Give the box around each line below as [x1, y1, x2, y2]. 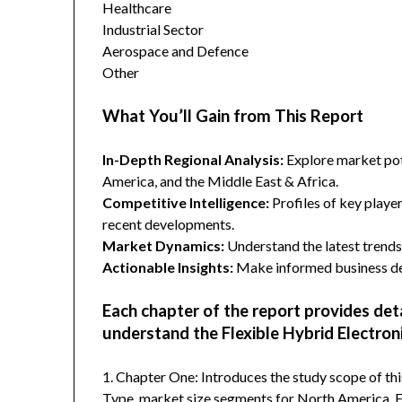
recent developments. [102, 215, 235, 233]
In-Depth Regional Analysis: [102, 151, 284, 169]
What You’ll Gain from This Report [102, 106, 364, 127]
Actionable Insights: [102, 258, 237, 276]
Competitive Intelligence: [102, 194, 270, 212]
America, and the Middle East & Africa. [102, 172, 339, 190]
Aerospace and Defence [102, 42, 249, 60]
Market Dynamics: [102, 237, 228, 255]
